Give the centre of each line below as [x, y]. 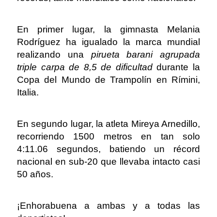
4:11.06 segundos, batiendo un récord [108, 149]
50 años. [35, 174]
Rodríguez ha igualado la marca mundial [108, 42]
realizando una [54, 54]
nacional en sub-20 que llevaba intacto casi [108, 161]
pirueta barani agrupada [145, 54]
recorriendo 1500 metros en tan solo [108, 136]
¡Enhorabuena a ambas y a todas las [108, 205]
